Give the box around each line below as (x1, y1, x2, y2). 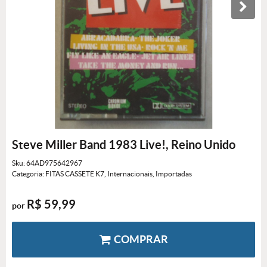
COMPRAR (114, 233, 168, 246)
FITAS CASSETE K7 (45, 170, 104, 178)
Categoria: (12, 170, 44, 178)
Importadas (156, 170, 192, 178)
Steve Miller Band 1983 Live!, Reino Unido (12, 138, 235, 151)
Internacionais (107, 170, 153, 178)
